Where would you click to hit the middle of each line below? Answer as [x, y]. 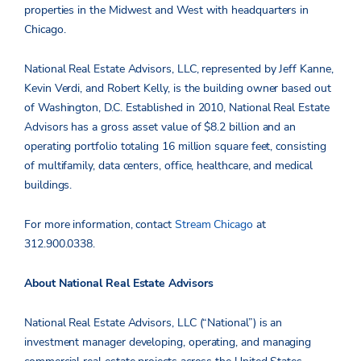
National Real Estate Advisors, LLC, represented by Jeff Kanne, [179, 69]
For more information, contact [100, 225]
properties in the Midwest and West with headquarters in [167, 10]
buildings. [50, 185]
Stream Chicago [214, 225]
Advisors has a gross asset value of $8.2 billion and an [160, 127]
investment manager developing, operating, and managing [168, 342]
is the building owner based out [252, 89]
